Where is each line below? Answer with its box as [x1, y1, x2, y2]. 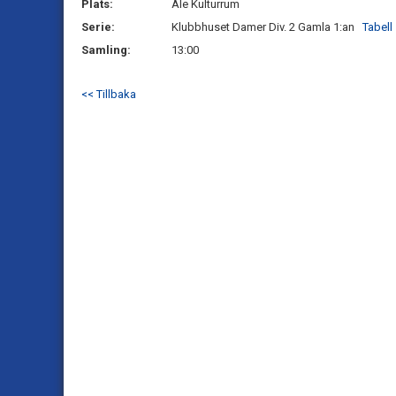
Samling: [81, 43, 131, 57]
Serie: [81, 20, 115, 34]
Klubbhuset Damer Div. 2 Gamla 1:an [171, 20, 362, 34]
